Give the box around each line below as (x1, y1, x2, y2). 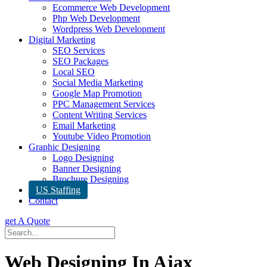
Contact (29, 195, 58, 206)
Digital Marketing (29, 35, 95, 45)
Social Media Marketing (52, 77, 143, 88)
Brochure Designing (52, 174, 129, 184)
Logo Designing (52, 153, 114, 163)
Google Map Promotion (52, 88, 142, 98)
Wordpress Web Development (52, 24, 165, 34)
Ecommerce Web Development (52, 2, 170, 13)
